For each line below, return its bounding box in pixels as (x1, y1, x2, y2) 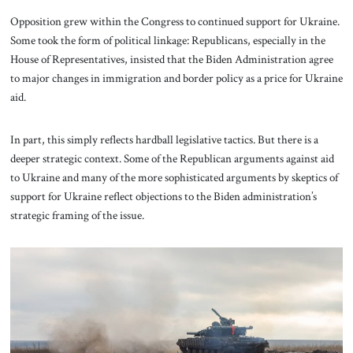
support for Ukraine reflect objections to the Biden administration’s (9, 188, 317, 204)
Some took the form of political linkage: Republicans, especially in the (9, 32, 325, 48)
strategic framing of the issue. (9, 206, 147, 223)
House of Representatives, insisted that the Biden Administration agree (9, 50, 333, 67)
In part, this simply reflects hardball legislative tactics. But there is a (9, 131, 318, 147)
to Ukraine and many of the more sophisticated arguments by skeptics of (9, 169, 338, 185)
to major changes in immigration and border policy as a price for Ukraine (9, 69, 343, 86)
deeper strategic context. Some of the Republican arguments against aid (9, 150, 334, 166)
